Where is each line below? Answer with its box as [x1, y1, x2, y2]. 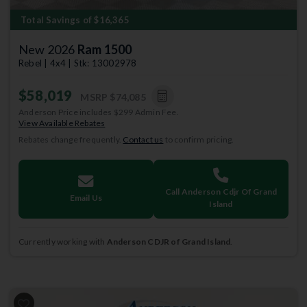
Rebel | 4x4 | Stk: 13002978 [19, 58, 137, 69]
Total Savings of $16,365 [21, 14, 130, 25]
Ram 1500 [77, 42, 132, 57]
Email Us [69, 193, 103, 203]
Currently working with [19, 236, 107, 247]
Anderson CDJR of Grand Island [106, 236, 231, 247]
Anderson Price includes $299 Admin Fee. [19, 107, 179, 117]
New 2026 [19, 42, 77, 57]
